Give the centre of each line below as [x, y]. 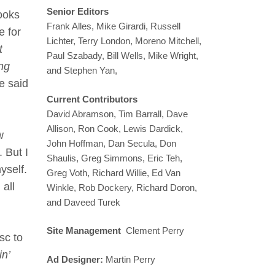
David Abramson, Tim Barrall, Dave [117, 114]
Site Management [85, 231]
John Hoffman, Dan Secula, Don [111, 143]
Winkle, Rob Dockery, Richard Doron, [122, 187]
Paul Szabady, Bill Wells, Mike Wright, [122, 56]
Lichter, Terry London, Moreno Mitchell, [124, 41]
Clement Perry [154, 231]
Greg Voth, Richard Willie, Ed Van [114, 172]
